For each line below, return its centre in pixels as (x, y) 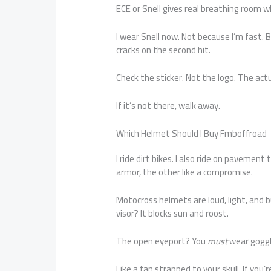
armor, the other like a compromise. (185, 172)
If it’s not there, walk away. (168, 106)
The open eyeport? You (162, 241)
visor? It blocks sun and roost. (173, 214)
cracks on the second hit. (164, 50)
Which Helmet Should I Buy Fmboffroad (192, 134)
